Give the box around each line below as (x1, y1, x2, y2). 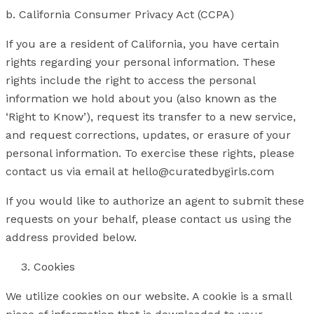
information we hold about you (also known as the (6, 91, 277, 105)
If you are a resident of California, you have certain (6, 36, 279, 50)
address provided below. (6, 230, 137, 244)
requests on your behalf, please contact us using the (6, 212, 292, 226)
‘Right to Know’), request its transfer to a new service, (6, 109, 296, 123)
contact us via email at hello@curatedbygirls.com (6, 164, 274, 178)
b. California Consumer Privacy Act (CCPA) (6, 7, 234, 21)
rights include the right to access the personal (6, 73, 255, 87)
